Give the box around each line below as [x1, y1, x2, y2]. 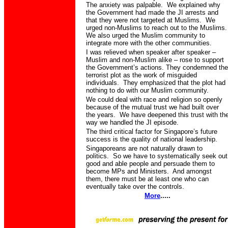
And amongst [173, 167, 212, 175]
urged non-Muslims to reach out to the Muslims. [86, 24, 227, 32]
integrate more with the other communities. [86, 39, 212, 47]
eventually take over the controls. [86, 183, 184, 190]
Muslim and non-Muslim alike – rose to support [86, 56, 224, 64]
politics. [86, 152, 109, 160]
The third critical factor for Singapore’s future [86, 128, 217, 135]
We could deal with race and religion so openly [86, 96, 222, 103]
